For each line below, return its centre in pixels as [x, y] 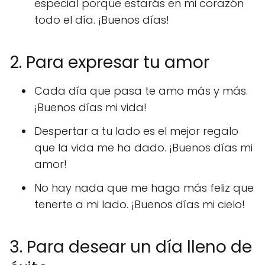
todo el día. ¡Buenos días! [102, 20]
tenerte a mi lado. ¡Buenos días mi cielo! [140, 204]
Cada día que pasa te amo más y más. [141, 91]
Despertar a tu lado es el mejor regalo [136, 131]
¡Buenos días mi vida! [91, 107]
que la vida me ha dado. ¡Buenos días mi [143, 148]
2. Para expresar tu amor [109, 62]
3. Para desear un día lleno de [131, 247]
